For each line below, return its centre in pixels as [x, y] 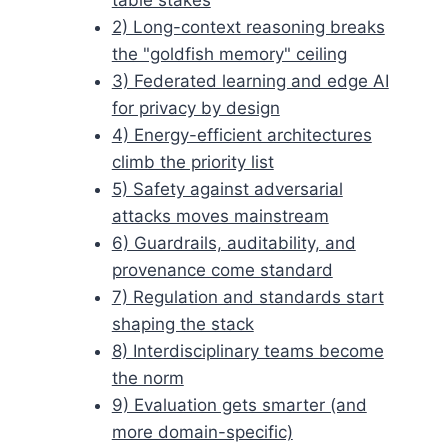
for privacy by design [195, 107]
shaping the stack [182, 323]
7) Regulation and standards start [247, 296]
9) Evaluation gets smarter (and [239, 404]
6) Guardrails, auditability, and [233, 242]
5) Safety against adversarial [227, 188]
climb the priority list [192, 161]
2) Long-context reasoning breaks [248, 26]
